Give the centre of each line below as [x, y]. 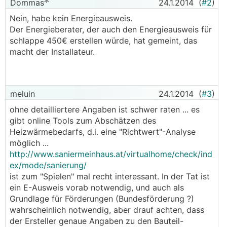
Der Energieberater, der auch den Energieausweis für [111, 29]
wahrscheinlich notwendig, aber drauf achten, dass [107, 210]
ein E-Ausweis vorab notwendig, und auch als [97, 187]
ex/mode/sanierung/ [48, 165]
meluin [21, 94]
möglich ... [29, 143]
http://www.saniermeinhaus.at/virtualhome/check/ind [111, 154]
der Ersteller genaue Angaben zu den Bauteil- [97, 221]
